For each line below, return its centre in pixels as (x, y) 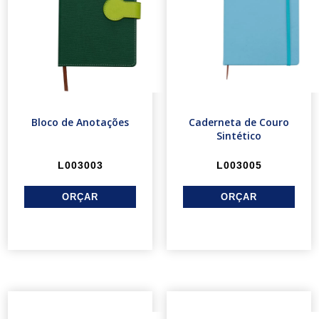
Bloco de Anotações (80, 122)
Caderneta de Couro (239, 122)
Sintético (239, 136)
